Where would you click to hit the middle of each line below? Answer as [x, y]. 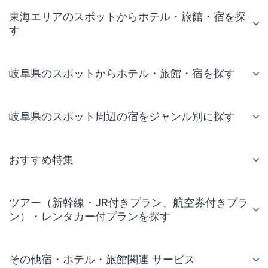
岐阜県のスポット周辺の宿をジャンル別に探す [122, 117]
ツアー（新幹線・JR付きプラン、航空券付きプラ [129, 203]
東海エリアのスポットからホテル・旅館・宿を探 [127, 17]
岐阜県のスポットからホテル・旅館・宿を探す [122, 74]
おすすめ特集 [41, 160]
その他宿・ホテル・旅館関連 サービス [102, 260]
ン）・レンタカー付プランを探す [90, 217]
